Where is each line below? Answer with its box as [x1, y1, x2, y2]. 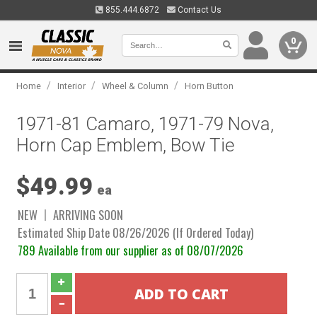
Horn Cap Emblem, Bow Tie [16, 134, 236, 156]
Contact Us [175, 5, 221, 15]
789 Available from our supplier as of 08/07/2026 [18, 241, 244, 259]
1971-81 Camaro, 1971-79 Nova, [16, 113, 275, 134]
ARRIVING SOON [53, 206, 124, 224]
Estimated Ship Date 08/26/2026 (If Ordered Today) [18, 224, 254, 241]
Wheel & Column [102, 81, 169, 91]
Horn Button [185, 81, 234, 91]
